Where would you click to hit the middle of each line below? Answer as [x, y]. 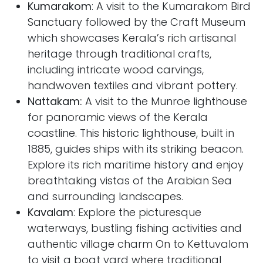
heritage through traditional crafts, [119, 54]
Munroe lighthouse [199, 102]
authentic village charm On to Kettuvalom [138, 244]
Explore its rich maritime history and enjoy [136, 165]
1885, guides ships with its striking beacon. [136, 149]
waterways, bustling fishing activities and [135, 228]
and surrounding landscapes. [105, 197]
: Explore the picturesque [137, 213]
